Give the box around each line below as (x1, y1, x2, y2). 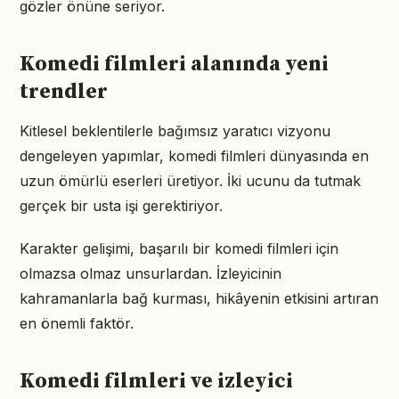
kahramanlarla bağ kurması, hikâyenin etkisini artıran (20, 289, 379, 307)
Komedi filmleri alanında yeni (20, 51, 329, 77)
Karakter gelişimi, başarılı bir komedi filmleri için (20, 240, 338, 257)
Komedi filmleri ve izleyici (20, 368, 293, 395)
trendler (20, 78, 108, 105)
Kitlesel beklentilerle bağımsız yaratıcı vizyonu (20, 122, 330, 140)
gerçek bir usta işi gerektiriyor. (20, 197, 223, 215)
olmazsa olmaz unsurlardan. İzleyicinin (20, 265, 281, 282)
